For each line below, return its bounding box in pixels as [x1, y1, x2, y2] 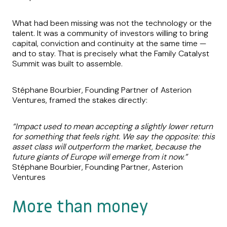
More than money [12, 197, 148, 218]
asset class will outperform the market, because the [12, 141, 201, 153]
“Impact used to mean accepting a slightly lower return [12, 121, 213, 132]
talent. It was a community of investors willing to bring [12, 28, 208, 39]
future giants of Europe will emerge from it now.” [12, 152, 187, 163]
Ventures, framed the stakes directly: [12, 95, 147, 106]
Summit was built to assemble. [12, 58, 123, 69]
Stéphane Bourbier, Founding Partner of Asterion [12, 85, 192, 96]
